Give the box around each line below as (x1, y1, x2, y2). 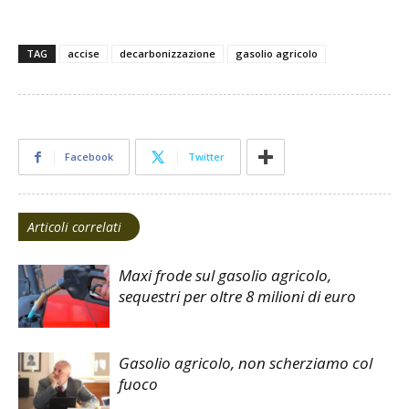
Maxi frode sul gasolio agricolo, (119, 264, 331, 286)
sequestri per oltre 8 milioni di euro (119, 285, 356, 307)
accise (68, 46, 100, 60)
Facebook (65, 149, 113, 163)
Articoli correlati (27, 217, 121, 236)
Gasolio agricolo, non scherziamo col (119, 351, 372, 373)
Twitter (188, 149, 225, 163)
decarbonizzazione (120, 46, 215, 60)
